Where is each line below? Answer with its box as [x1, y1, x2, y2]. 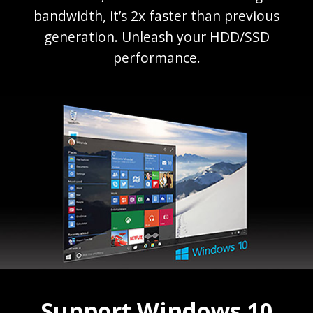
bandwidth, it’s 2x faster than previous [34, 6, 279, 25]
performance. [112, 48, 201, 67]
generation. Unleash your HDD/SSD [43, 27, 270, 46]
